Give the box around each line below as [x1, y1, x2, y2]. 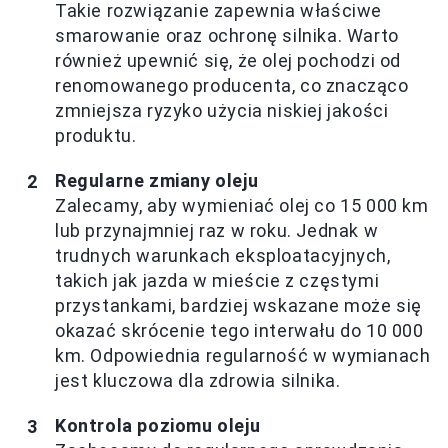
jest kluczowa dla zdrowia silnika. [55, 370, 341, 391]
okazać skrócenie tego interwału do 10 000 [55, 320, 424, 341]
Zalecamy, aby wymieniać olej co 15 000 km [55, 195, 429, 216]
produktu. [55, 125, 137, 146]
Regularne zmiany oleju [55, 170, 259, 191]
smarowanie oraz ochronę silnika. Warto [55, 25, 399, 46]
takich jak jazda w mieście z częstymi [55, 270, 380, 291]
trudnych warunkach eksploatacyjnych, [55, 245, 391, 266]
